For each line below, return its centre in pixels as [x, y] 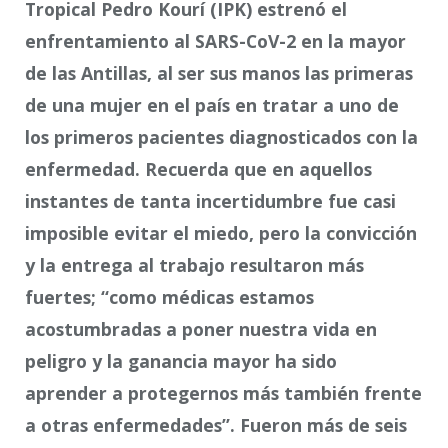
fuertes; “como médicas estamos [169, 296]
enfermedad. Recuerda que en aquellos [198, 168]
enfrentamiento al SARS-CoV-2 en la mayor [215, 40]
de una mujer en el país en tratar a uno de [212, 104]
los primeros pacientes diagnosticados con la [221, 136]
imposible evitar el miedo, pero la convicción [221, 232]
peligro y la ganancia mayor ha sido [181, 360]
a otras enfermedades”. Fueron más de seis [216, 424]
